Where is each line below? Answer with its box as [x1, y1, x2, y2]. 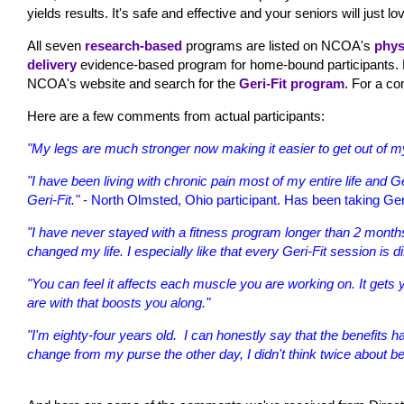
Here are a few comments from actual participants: [27, 108, 325, 124]
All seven [27, 38, 85, 53]
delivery [27, 57, 77, 72]
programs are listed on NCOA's [182, 38, 374, 53]
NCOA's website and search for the [27, 76, 239, 91]
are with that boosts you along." [27, 295, 210, 310]
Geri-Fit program [239, 76, 344, 91]
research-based [85, 38, 182, 53]
